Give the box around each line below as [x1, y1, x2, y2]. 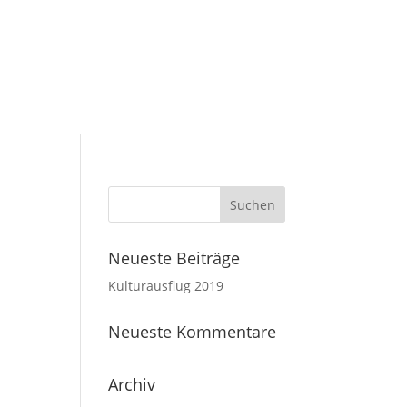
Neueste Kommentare [108, 321, 277, 342]
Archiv [108, 373, 156, 395]
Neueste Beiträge [108, 247, 241, 269]
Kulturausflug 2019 [108, 277, 224, 294]
